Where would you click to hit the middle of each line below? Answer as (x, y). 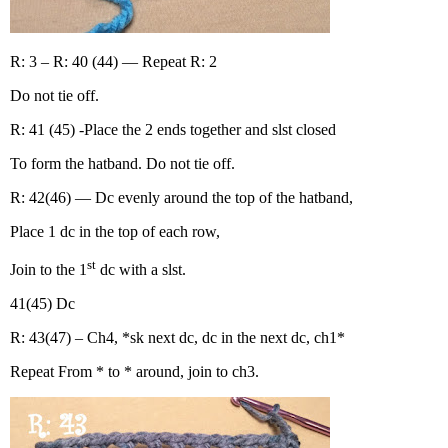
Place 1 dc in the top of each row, (115, 231)
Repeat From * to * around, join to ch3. (134, 371)
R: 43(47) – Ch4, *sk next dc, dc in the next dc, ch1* (177, 337)
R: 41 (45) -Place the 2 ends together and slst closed (173, 129)
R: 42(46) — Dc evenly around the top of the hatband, (181, 197)
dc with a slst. (141, 269)
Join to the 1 (48, 269)
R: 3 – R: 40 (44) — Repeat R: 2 (113, 61)
